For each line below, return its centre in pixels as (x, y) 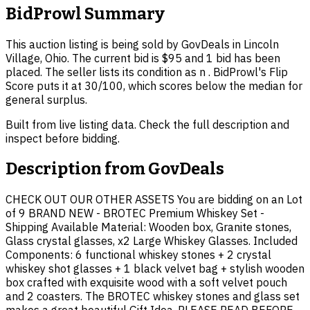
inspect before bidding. (63, 139)
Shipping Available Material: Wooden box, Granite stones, (148, 227)
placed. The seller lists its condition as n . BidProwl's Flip (147, 72)
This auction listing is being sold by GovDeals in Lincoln (142, 45)
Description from (77, 169)
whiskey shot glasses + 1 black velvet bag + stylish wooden (155, 269)
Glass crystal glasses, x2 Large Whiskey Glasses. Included (152, 241)
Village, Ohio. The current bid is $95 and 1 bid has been (143, 58)
